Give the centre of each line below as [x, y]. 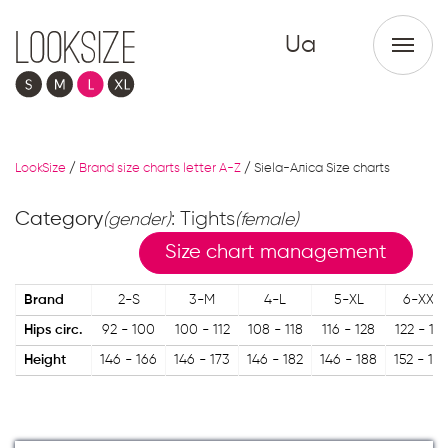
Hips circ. [53, 330]
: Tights [203, 219]
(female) [267, 220]
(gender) [137, 220]
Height [45, 360]
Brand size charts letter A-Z [160, 169]
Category [59, 220]
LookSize [40, 169]
